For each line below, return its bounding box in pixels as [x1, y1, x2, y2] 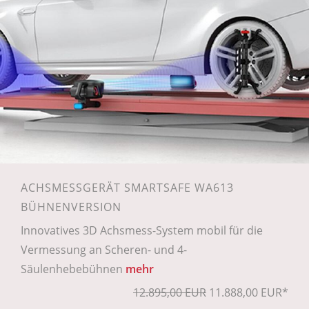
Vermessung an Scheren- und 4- [21, 242, 187, 258]
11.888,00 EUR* [206, 285, 288, 301]
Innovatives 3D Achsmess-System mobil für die [21, 223, 263, 239]
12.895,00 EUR [133, 285, 206, 301]
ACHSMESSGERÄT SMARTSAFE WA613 [21, 180, 234, 196]
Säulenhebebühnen [21, 261, 126, 277]
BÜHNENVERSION [21, 199, 121, 215]
